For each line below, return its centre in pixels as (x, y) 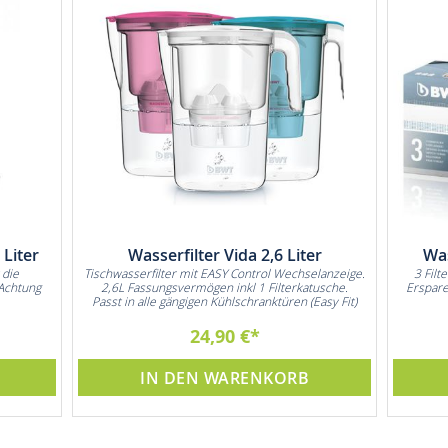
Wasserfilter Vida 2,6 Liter (224, 255)
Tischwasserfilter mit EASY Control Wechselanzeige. (224, 273)
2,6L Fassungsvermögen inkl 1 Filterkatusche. (224, 287)
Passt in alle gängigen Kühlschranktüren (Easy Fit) (224, 301)
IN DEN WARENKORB (224, 377)
